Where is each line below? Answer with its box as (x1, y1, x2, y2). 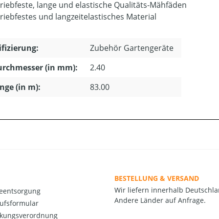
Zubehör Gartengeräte (90, 42, 174, 53)
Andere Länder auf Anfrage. (114, 196, 206, 205)
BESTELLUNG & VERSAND (114, 173, 199, 183)
